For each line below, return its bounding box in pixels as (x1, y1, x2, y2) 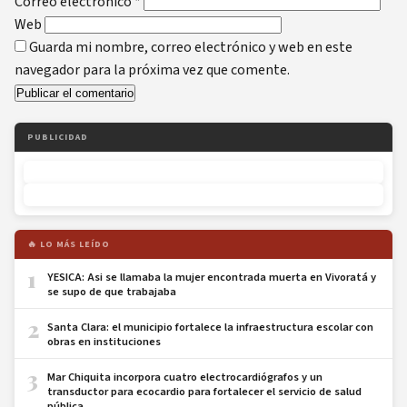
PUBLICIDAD (27, 130, 88, 144)
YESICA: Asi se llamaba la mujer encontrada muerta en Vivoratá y (47, 268, 376, 285)
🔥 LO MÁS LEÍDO (27, 237, 110, 251)
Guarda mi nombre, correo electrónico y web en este (29, 36, 352, 57)
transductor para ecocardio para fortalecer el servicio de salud (47, 382, 362, 400)
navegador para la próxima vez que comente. (15, 59, 290, 80)
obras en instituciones (47, 333, 164, 350)
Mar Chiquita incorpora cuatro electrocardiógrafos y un (47, 368, 323, 385)
